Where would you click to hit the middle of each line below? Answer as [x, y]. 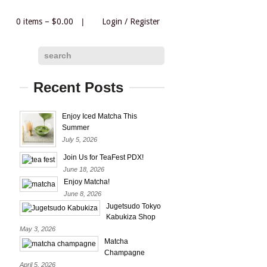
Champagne [125, 252]
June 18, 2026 [84, 169]
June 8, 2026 [83, 193]
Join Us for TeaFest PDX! [103, 157]
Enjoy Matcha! [87, 181]
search [58, 55]
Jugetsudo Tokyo [133, 206]
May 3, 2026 [38, 229]
